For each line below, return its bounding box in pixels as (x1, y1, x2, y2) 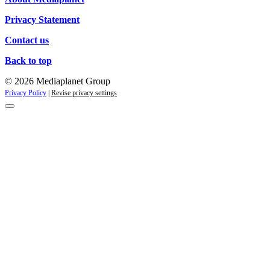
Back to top (5, 55, 52, 66)
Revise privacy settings (51, 88, 117, 97)
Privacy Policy (5, 88, 46, 97)
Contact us (5, 34, 49, 45)
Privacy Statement (5, 14, 80, 25)
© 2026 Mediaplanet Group (5, 75, 110, 86)
